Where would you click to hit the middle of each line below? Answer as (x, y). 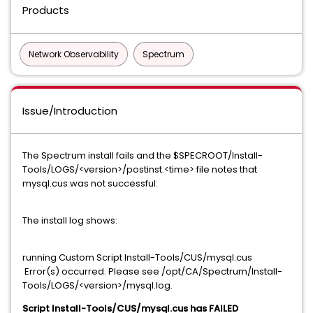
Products (46, 10)
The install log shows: (70, 220)
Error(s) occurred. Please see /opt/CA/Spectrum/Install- (152, 271)
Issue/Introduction (70, 111)
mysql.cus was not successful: (90, 183)
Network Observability (74, 54)
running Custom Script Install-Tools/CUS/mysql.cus (137, 257)
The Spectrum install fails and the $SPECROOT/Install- (143, 155)
